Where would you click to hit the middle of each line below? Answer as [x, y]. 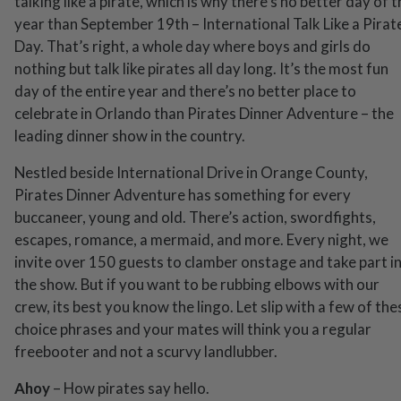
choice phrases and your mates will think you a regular [193, 329]
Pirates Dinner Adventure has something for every [183, 195]
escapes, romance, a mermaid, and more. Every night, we [201, 240]
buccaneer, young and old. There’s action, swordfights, [195, 218]
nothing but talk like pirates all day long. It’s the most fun [201, 69]
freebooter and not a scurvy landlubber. [146, 352]
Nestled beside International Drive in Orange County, [191, 173]
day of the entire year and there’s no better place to [185, 91]
